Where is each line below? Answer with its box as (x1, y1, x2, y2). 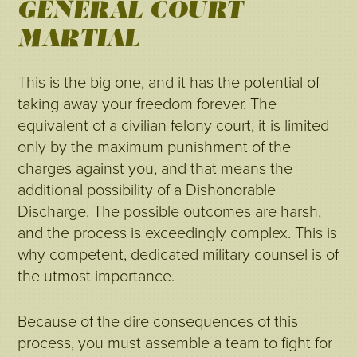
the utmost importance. (18, 267, 175, 286)
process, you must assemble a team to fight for (18, 334, 333, 353)
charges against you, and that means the (18, 159, 293, 178)
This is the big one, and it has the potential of (18, 73, 320, 92)
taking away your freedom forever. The (18, 95, 277, 114)
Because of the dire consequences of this (18, 312, 299, 331)
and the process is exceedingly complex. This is (18, 224, 338, 243)
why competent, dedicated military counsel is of (18, 245, 339, 265)
